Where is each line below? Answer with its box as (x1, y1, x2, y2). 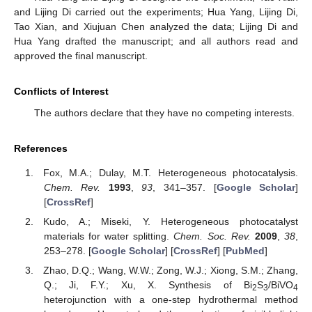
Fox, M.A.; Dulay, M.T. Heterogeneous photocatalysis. (43, 166, 298, 178)
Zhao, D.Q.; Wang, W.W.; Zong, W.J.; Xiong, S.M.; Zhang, (43, 265, 298, 276)
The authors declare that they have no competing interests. (33, 107, 295, 119)
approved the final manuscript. (14, 50, 148, 62)
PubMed (225, 245, 265, 256)
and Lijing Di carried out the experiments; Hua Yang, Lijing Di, (14, 6, 298, 18)
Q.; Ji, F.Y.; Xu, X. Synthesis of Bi (43, 279, 252, 291)
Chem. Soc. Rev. (173, 231, 251, 242)
